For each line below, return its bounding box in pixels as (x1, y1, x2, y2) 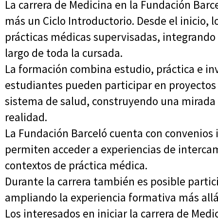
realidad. (5, 110, 47, 125)
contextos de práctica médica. (5, 158, 147, 173)
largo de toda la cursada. (5, 46, 123, 60)
